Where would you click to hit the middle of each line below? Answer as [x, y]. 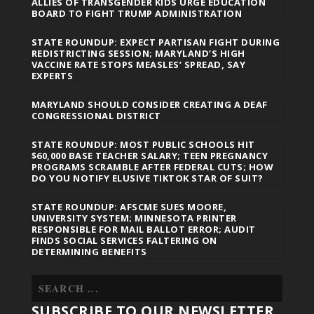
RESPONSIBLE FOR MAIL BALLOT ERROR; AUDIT [143, 230]
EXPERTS [52, 76]
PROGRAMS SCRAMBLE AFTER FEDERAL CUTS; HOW [152, 167]
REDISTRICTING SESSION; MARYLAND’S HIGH [138, 54]
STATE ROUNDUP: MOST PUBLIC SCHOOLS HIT [143, 145]
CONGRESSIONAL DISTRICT [96, 116]
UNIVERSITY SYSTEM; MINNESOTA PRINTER [134, 218]
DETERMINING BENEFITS [89, 252]
